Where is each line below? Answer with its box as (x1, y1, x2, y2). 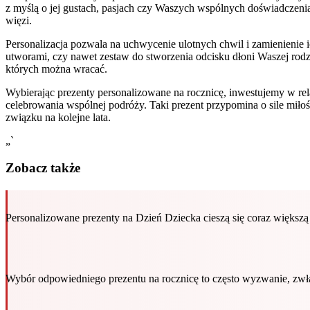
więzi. (6, 14, 32, 26)
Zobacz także (6, 160, 80, 175)
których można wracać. (6, 62, 107, 75)
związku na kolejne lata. (6, 111, 111, 123)
